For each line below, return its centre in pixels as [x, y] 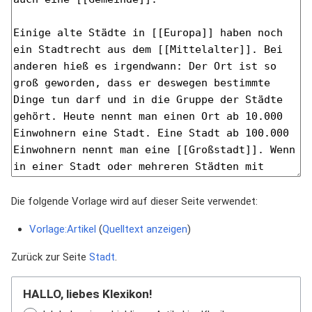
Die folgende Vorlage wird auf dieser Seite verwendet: [134, 201]
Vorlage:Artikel [62, 229]
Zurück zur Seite [50, 257]
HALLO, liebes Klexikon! [88, 294]
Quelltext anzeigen [145, 229]
